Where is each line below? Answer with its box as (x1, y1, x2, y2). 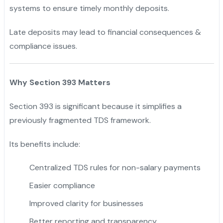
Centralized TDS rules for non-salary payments (29, 162, 201, 173)
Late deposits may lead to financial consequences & (9, 26, 201, 37)
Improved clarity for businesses (29, 198, 143, 209)
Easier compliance (29, 180, 95, 191)
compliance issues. (9, 40, 77, 51)
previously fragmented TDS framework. (9, 114, 151, 125)
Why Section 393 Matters (9, 77, 111, 88)
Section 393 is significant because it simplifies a (9, 101, 182, 111)
